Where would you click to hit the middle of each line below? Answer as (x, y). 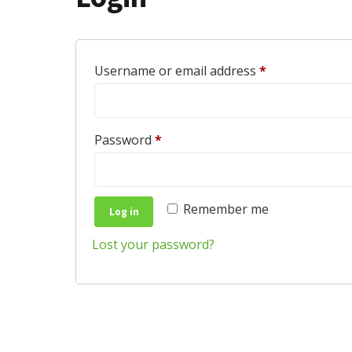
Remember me (225, 209)
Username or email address (177, 71)
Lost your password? (153, 244)
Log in (124, 212)
